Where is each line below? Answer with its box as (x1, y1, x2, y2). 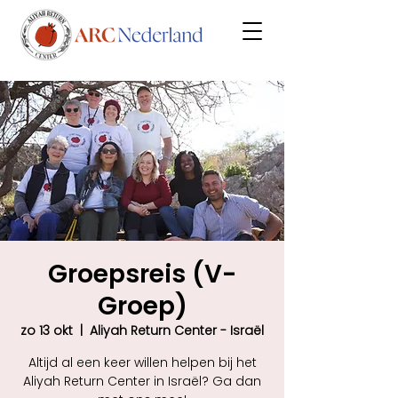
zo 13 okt (20, 322, 73, 339)
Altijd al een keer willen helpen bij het (28, 354, 257, 371)
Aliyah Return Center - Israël (90, 322, 264, 339)
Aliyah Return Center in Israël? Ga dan (23, 372, 261, 390)
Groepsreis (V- (48, 257, 236, 291)
